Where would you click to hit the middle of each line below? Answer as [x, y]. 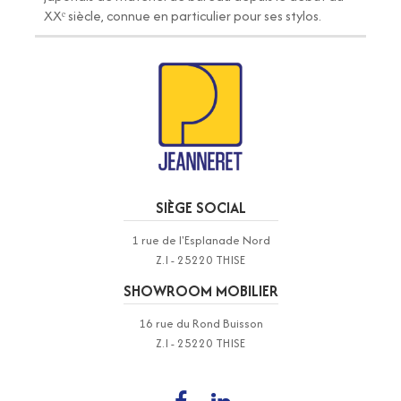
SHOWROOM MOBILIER [200, 290]
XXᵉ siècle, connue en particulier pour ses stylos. [183, 15]
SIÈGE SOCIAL [200, 207]
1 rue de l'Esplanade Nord [200, 239]
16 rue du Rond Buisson [200, 323]
